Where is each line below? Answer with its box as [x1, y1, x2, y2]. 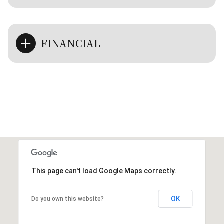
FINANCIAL [41, 35, 100, 50]
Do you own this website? [31, 195, 104, 202]
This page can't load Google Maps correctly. [31, 166, 176, 175]
